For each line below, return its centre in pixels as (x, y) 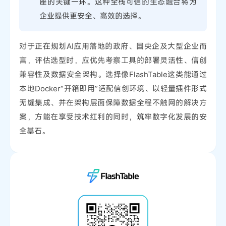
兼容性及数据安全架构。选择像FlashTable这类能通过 (113, 74)
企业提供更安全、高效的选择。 (93, 16)
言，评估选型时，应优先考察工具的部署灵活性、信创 (113, 60)
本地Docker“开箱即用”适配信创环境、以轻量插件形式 (113, 89)
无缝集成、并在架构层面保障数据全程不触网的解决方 (113, 103)
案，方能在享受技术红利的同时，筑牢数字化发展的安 (113, 117)
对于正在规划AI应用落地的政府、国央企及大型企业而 (113, 46)
